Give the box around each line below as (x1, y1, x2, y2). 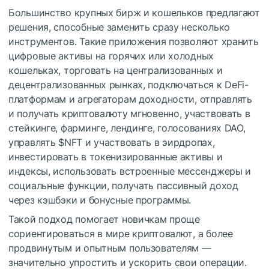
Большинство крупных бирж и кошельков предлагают (8, 7, 260, 19)
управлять (8, 136, 59, 149)
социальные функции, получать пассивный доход (8, 180, 238, 192)
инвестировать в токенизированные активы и (8, 151, 223, 163)
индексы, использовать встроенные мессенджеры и (8, 165, 252, 178)
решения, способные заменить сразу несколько (8, 21, 230, 34)
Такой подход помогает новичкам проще (8, 213, 200, 226)
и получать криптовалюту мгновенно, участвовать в (8, 107, 250, 120)
